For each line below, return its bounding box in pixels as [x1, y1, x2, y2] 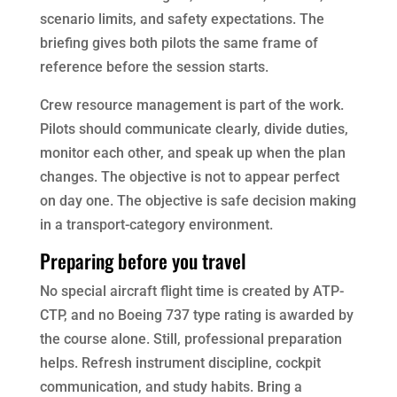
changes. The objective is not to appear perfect [39, 168, 339, 186]
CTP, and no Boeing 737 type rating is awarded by [39, 307, 354, 324]
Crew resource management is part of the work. [39, 97, 344, 114]
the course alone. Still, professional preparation [39, 331, 342, 348]
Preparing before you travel [39, 246, 246, 276]
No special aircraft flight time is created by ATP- [39, 283, 344, 300]
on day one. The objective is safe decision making [39, 192, 356, 210]
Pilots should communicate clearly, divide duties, [39, 121, 348, 138]
